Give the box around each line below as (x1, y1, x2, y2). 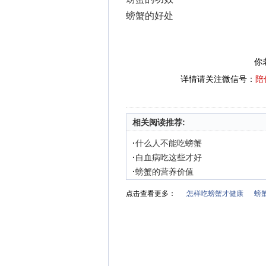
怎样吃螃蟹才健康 (186, 189, 243, 198)
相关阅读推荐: (132, 118, 185, 127)
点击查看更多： (126, 189, 176, 198)
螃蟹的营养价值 (135, 167, 194, 176)
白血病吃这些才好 (135, 153, 202, 162)
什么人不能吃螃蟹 (135, 138, 202, 148)
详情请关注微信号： (180, 74, 255, 84)
